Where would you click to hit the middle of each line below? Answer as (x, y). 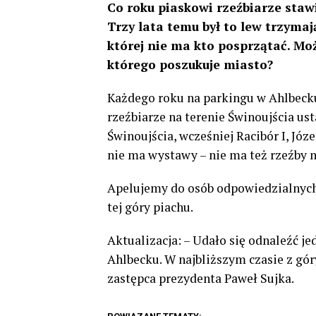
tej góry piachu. (150, 207)
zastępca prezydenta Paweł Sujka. (201, 278)
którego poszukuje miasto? (190, 64)
